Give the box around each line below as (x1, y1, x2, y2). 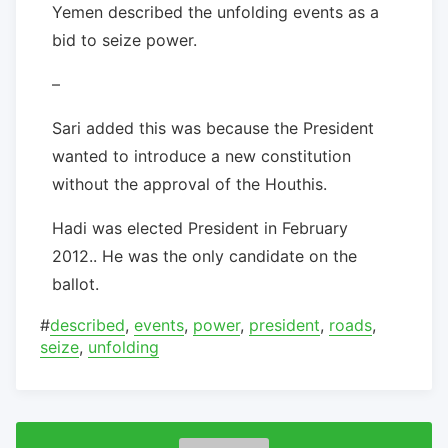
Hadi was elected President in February (52, 217, 348, 238)
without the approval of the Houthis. (52, 173, 327, 194)
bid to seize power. (52, 29, 197, 50)
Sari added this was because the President (52, 117, 374, 138)
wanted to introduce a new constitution (52, 145, 351, 166)
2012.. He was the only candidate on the (52, 245, 357, 266)
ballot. (52, 273, 99, 294)
